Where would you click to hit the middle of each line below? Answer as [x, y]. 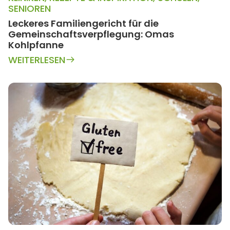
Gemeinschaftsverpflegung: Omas [91, 34]
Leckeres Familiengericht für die [83, 23]
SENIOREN [30, 8]
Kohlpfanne [36, 45]
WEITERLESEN [37, 60]
